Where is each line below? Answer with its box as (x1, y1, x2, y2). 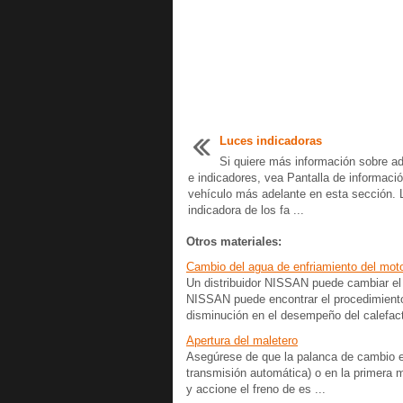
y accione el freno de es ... (186, 382, 326, 396)
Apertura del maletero (186, 334, 298, 347)
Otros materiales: (186, 235, 282, 248)
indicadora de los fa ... (188, 203, 304, 217)
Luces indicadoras (219, 134, 322, 148)
